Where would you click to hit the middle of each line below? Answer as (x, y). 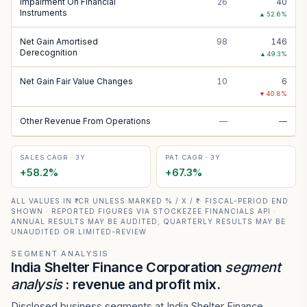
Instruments (44, 13)
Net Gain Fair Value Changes (76, 81)
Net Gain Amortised (59, 41)
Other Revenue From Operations (85, 121)
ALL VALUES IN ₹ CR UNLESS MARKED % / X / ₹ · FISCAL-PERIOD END (150, 201)
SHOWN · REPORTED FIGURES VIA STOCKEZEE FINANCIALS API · (144, 211)
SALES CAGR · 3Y (53, 157)
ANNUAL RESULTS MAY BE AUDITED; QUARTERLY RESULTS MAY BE (148, 221)
